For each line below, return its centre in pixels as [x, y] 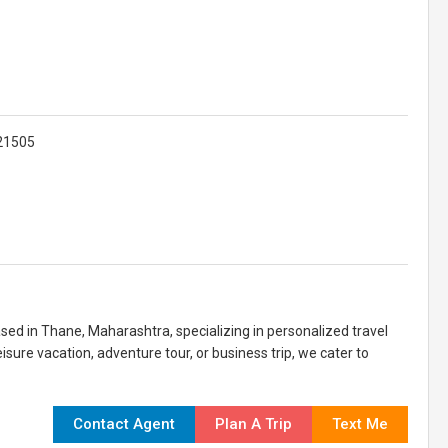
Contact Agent [124, 424]
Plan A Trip [253, 424]
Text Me [360, 424]
